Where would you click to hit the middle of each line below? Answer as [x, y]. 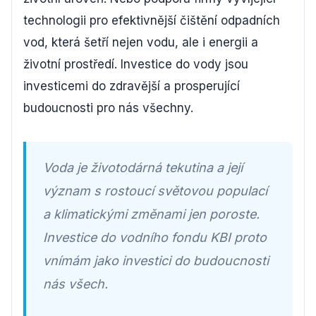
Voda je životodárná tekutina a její [143, 168]
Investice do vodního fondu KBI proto [155, 237]
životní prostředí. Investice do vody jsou [136, 64]
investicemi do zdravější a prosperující [132, 86]
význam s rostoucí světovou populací [155, 191]
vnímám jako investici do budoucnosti [156, 261]
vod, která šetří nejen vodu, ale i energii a [141, 42]
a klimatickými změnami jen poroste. [151, 214]
